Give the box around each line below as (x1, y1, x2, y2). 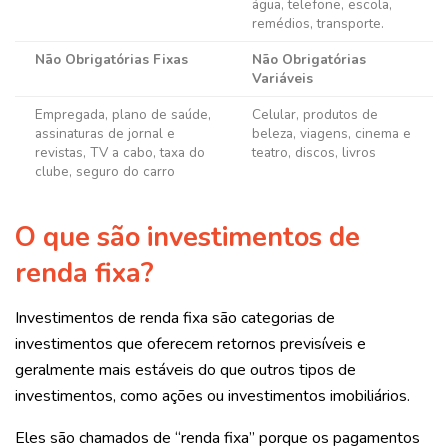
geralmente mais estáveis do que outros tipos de (15, 358, 356, 381)
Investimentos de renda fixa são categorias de (15, 306, 335, 329)
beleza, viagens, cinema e (252, 124, 411, 144)
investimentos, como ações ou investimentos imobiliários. (15, 384, 414, 407)
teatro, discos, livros (252, 143, 376, 163)
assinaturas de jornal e (35, 124, 175, 144)
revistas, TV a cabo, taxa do (35, 143, 205, 163)
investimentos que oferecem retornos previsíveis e (15, 332, 366, 355)
